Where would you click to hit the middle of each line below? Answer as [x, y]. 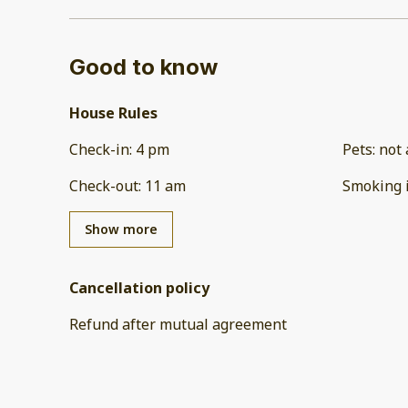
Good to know [143, 67]
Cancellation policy [139, 288]
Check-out [104, 186]
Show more [121, 229]
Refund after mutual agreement [178, 325]
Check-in [99, 150]
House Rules [113, 113]
